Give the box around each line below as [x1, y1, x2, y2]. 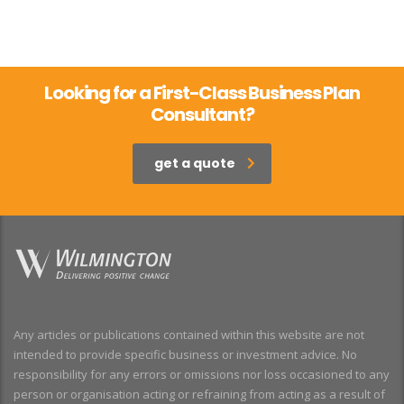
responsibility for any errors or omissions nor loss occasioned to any [14, 365, 390, 382]
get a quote [154, 153, 235, 172]
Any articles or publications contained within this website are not [14, 326, 364, 343]
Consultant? [150, 101, 254, 127]
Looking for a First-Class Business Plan [44, 79, 360, 106]
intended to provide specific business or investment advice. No [14, 345, 357, 363]
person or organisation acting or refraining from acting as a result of [14, 385, 385, 402]
